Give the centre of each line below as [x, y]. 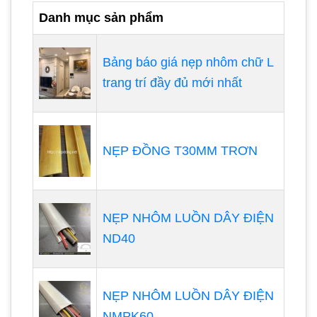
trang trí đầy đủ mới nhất [172, 83]
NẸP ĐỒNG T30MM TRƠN [180, 151]
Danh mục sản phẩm [101, 18]
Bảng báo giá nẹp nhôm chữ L [188, 63]
